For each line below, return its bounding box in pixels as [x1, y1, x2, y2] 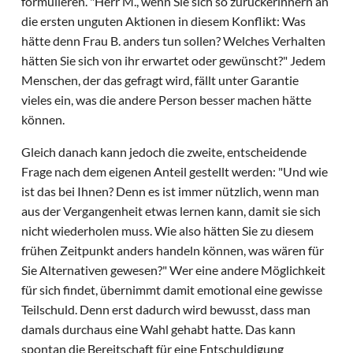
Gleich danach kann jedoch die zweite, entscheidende [21, 144, 307, 160]
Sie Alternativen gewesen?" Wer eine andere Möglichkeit [21, 262, 326, 278]
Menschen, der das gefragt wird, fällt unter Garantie [21, 72, 299, 88]
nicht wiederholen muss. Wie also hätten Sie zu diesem [21, 223, 314, 239]
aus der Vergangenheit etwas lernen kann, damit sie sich [21, 203, 321, 219]
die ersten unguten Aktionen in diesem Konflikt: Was [21, 13, 307, 29]
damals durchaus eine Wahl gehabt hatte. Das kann [21, 321, 296, 337]
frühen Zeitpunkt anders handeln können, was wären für [21, 243, 325, 258]
